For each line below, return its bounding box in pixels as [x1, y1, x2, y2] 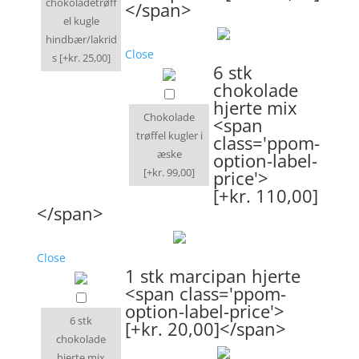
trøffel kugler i [135, 127, 203, 143]
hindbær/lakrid [45, 31, 117, 46]
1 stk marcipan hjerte [125, 263, 301, 288]
